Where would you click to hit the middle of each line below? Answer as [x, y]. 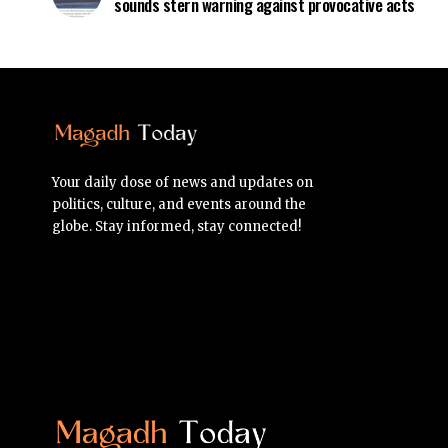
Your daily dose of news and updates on [182, 182]
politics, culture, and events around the [179, 204]
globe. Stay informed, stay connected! [176, 226]
